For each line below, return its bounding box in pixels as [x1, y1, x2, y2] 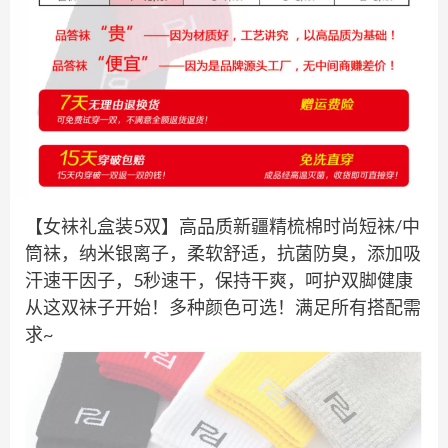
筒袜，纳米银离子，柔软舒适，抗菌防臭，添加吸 [25, 241, 421, 264]
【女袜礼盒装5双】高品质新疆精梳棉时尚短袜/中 [25, 214, 420, 237]
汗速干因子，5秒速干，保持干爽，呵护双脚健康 [25, 268, 413, 291]
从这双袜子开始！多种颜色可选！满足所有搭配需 [25, 295, 421, 318]
